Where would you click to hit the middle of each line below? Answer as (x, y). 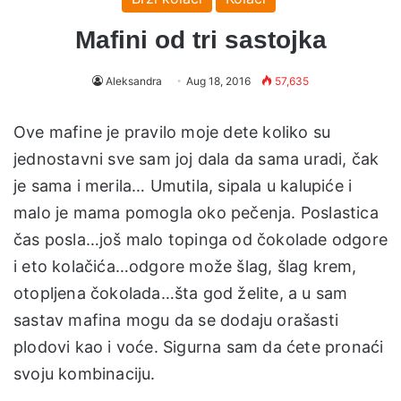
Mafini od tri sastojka (200, 39)
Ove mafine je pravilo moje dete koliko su (172, 132)
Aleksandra (134, 81)
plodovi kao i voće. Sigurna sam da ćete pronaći (199, 346)
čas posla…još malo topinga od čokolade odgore (201, 239)
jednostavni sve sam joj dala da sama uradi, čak (196, 158)
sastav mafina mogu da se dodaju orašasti (176, 320)
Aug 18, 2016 (218, 81)
